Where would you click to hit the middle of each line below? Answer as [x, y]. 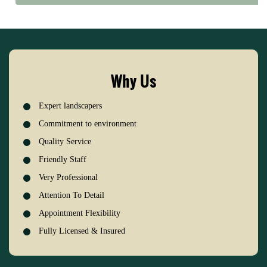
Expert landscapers [70, 106]
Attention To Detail [72, 195]
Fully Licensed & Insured [82, 231]
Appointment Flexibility [80, 213]
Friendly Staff [63, 160]
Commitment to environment [88, 124]
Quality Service [65, 142]
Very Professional [68, 178]
